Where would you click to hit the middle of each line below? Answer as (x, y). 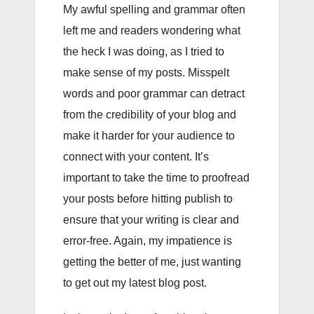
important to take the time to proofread (156, 177)
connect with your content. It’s (136, 156)
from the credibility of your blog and (150, 114)
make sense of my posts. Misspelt (146, 72)
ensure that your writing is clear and (151, 219)
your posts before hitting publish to (148, 198)
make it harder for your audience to (149, 135)
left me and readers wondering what (152, 30)
